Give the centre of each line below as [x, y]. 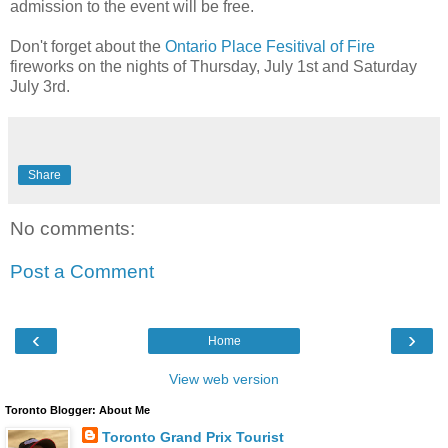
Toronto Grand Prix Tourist [192, 436]
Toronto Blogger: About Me [77, 409]
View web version [224, 378]
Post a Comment [82, 272]
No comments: [72, 228]
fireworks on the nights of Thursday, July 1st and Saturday [213, 66]
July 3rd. [40, 86]
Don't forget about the [87, 46]
